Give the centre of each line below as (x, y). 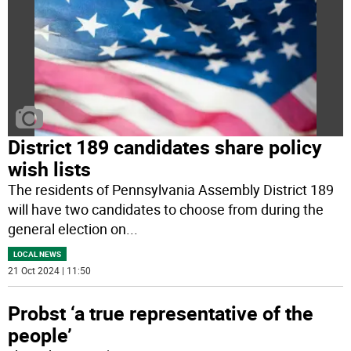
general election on (67, 229)
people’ (40, 335)
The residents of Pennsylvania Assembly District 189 (171, 190)
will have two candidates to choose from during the (166, 210)
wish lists (50, 169)
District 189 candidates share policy (165, 147)
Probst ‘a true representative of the (161, 313)
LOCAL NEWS (38, 254)
